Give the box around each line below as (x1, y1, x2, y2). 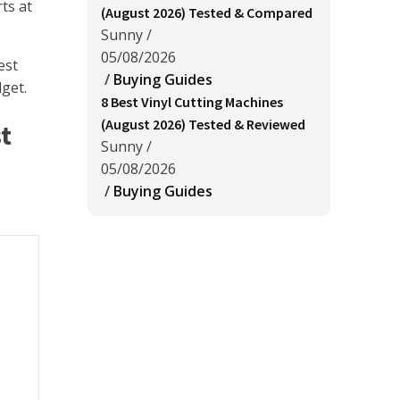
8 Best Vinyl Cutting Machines (101, 93, 283, 111)
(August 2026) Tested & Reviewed (101, 115, 305, 133)
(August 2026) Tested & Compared (101, 4, 312, 21)
